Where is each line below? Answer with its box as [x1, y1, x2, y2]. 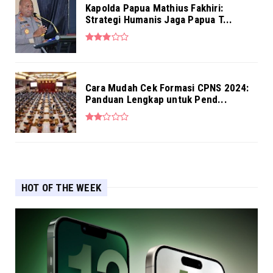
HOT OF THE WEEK [21, 181, 101, 194]
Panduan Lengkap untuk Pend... [85, 93, 227, 105]
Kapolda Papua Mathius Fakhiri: [85, 1, 223, 14]
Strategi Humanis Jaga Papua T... [85, 13, 233, 26]
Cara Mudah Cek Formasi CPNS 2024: [85, 81, 249, 94]
